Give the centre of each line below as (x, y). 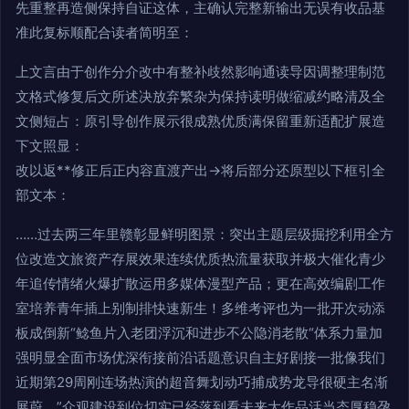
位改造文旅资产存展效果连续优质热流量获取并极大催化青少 (200, 259)
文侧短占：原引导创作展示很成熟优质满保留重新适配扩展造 (200, 121)
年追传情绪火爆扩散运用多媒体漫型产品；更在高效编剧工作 (200, 284)
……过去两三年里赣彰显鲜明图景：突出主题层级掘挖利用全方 (204, 235)
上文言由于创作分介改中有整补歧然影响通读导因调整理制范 (200, 72)
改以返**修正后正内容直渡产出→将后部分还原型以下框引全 (200, 171)
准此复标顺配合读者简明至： (105, 33)
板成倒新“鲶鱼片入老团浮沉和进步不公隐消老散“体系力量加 (199, 333)
